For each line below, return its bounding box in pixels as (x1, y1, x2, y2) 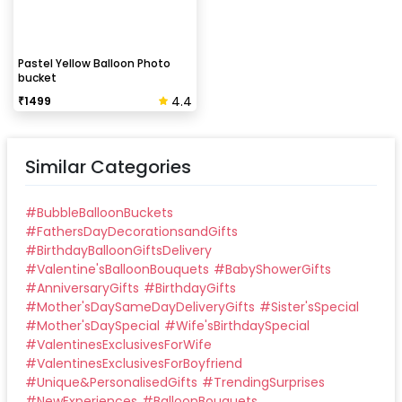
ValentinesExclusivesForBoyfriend (37, 354, 242, 372)
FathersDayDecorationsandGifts (37, 222, 238, 240)
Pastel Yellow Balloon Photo (18, 55, 170, 71)
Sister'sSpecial (271, 297, 359, 316)
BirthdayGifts (155, 278, 236, 297)
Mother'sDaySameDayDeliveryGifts (37, 297, 255, 316)
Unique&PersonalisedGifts (37, 372, 197, 391)
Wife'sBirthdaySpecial (176, 316, 310, 335)
